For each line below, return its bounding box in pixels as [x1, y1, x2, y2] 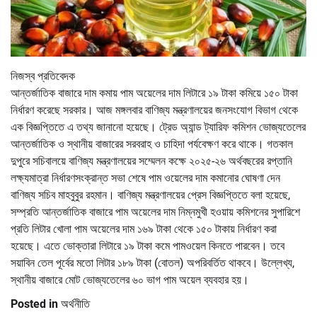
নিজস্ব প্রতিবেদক [11, 69, 75, 83]
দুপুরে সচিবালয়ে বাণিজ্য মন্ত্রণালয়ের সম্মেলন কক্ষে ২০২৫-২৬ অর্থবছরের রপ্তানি [11, 154, 292, 168]
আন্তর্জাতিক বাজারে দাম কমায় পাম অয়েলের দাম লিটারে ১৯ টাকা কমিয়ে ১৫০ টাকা [11, 86, 298, 100]
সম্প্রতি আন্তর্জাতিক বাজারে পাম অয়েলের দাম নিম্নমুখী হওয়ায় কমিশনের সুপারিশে [11, 205, 300, 219]
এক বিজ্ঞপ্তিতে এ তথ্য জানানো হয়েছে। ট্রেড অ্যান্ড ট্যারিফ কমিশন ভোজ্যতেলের [11, 120, 306, 134]
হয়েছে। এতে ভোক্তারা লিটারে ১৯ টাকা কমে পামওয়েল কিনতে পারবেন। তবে [11, 239, 284, 253]
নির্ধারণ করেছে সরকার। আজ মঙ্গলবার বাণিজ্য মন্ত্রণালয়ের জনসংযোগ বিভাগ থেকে [11, 103, 298, 117]
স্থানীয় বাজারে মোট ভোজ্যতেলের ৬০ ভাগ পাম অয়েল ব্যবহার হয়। [11, 273, 249, 287]
